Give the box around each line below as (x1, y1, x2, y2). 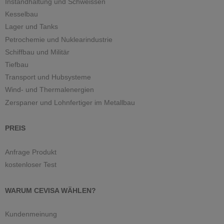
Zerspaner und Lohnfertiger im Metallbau (5, 98, 135, 106)
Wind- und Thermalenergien (5, 85, 94, 94)
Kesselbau (5, 10, 38, 18)
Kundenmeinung (5, 210, 57, 218)
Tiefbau (5, 60, 28, 69)
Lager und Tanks (5, 22, 58, 31)
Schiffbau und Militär (5, 47, 69, 56)
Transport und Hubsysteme (5, 73, 91, 81)
